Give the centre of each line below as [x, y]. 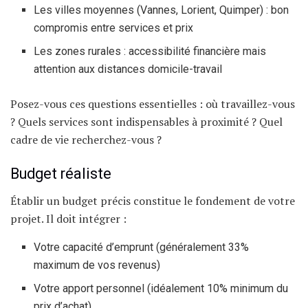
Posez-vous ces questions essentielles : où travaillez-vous [153, 104]
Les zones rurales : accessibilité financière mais [150, 52]
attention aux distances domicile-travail [128, 69]
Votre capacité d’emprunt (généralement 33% [142, 247]
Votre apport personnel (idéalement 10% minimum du [161, 288]
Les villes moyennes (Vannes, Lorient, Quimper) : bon [162, 10]
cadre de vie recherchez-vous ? [86, 140]
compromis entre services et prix [114, 28]
